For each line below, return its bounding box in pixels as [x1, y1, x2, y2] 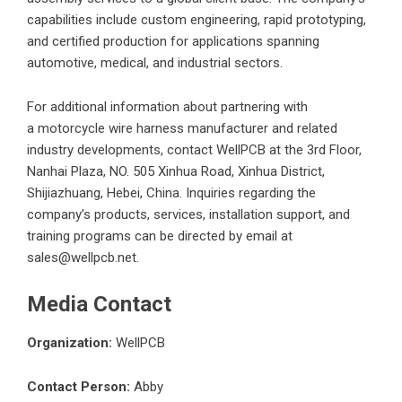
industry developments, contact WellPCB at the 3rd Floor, [27, 141, 362, 158]
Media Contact [27, 291, 171, 317]
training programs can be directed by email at [27, 227, 293, 244]
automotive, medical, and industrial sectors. [27, 54, 283, 71]
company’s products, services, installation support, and [27, 205, 350, 223]
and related [268, 119, 337, 136]
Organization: [27, 334, 112, 351]
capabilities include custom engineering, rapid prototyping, [27, 11, 366, 28]
